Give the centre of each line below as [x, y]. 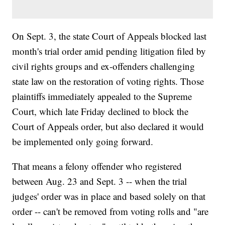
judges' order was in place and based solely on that [109, 196]
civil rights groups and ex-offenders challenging [104, 66]
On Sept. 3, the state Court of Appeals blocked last [109, 36]
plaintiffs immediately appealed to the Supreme [102, 96]
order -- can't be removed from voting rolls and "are [110, 211]
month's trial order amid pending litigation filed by [109, 51]
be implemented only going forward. [83, 142]
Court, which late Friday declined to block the [100, 111]
